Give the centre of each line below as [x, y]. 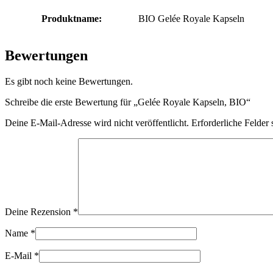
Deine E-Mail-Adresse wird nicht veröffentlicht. [97, 123]
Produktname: [71, 18]
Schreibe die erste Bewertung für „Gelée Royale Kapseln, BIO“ [128, 102]
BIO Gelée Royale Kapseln [191, 18]
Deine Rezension [39, 212]
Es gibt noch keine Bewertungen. [69, 82]
